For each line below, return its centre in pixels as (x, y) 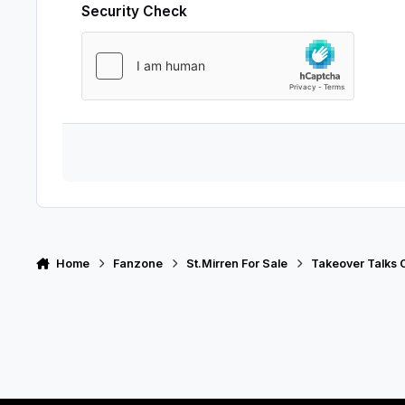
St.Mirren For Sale (237, 263)
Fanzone (138, 263)
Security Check (134, 11)
